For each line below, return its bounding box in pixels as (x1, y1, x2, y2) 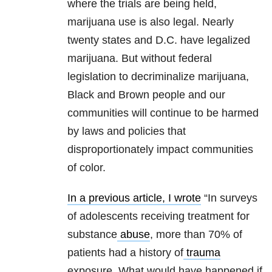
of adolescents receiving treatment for (67, 210, 250, 223)
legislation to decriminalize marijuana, (67, 70, 249, 83)
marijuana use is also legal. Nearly (67, 16, 234, 29)
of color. (67, 161, 106, 174)
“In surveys (201, 192, 257, 205)
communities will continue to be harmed (67, 107, 259, 120)
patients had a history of (67, 246, 183, 259)
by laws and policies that (67, 125, 186, 138)
